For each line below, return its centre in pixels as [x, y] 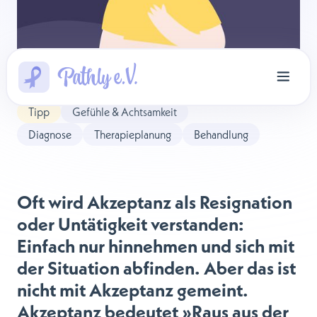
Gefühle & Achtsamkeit [125, 111]
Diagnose [50, 134]
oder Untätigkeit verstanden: [131, 224]
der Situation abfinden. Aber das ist [156, 267]
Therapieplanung [133, 134]
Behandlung [221, 134]
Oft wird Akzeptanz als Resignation [155, 202]
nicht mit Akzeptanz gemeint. [133, 289]
